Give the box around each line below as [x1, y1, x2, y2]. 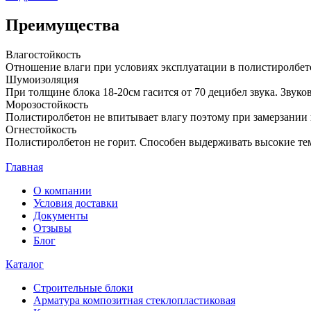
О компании [33, 184, 92, 196]
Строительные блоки [33, 281, 133, 294]
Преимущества [6, 15, 119, 34]
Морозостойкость [6, 98, 88, 110]
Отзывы [33, 221, 72, 234]
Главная [6, 160, 43, 173]
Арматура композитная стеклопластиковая [33, 294, 235, 306]
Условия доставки [33, 196, 118, 209]
